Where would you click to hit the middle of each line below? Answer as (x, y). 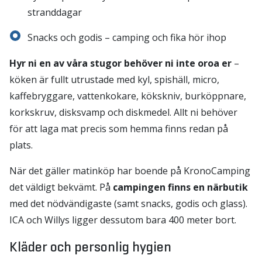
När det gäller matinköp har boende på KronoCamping (130, 171)
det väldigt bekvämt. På (61, 187)
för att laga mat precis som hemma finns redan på (119, 129)
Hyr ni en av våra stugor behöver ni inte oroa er (120, 63)
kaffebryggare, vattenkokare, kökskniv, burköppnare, (128, 96)
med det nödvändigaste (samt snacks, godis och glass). (128, 204)
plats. (21, 145)
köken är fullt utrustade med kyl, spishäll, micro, (114, 80)
